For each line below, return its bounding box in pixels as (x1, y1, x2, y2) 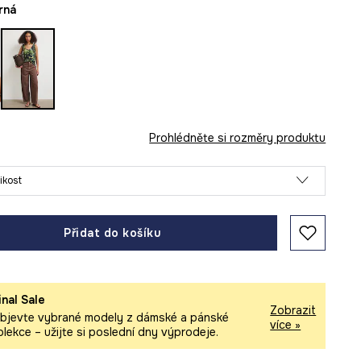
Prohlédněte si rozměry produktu (149, 130, 326, 145)
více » (270, 317, 301, 333)
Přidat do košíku (64, 225, 161, 240)
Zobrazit (270, 303, 317, 318)
